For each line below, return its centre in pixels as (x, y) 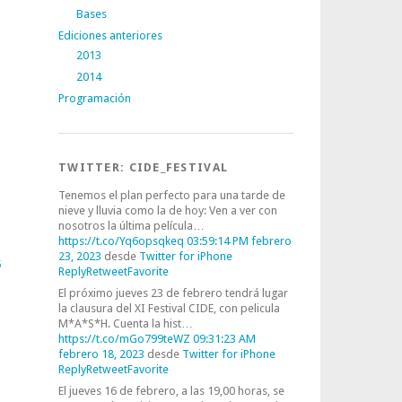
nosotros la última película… (131, 226)
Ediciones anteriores (110, 35)
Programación (95, 98)
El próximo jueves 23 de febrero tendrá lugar (173, 293)
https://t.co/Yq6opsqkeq (121, 241)
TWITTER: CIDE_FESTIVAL (144, 167)
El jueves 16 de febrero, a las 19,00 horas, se (171, 391)
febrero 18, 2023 (101, 354)
